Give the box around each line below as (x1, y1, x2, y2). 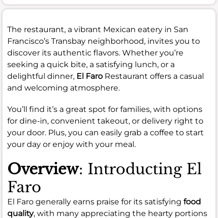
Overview (7, 160, 79, 178)
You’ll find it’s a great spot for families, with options (7, 104, 202, 114)
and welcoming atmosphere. (7, 83, 120, 92)
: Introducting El (79, 160, 202, 178)
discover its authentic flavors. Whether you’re (7, 48, 183, 57)
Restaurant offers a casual (103, 71, 204, 81)
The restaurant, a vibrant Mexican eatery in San (7, 24, 188, 34)
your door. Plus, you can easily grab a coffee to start (7, 127, 204, 137)
